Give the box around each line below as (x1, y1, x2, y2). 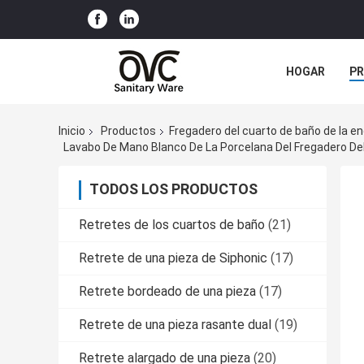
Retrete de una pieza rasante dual (79, 316, 271, 332)
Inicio (58, 124, 85, 138)
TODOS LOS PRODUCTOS (89, 180, 258, 197)
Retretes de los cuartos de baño (79, 216, 265, 232)
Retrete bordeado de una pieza (79, 283, 256, 299)
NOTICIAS (286, 102, 339, 115)
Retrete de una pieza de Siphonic (79, 249, 267, 266)
